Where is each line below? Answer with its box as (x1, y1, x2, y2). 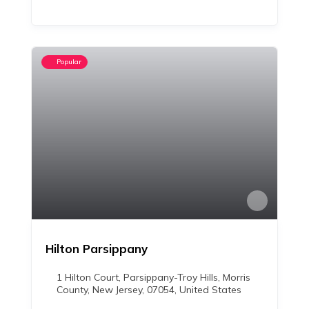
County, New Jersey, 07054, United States (57, 283, 241, 296)
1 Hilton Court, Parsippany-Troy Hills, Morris (57, 271, 250, 283)
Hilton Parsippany (46, 241, 148, 256)
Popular (57, 57, 81, 66)
